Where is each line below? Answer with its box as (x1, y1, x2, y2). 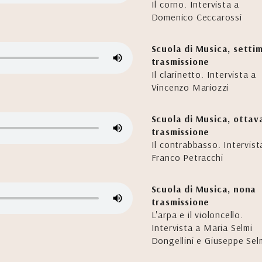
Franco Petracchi (151, 151, 223, 163)
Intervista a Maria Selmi (151, 222, 253, 233)
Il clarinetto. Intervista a (151, 68, 257, 80)
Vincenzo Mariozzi (151, 81, 229, 93)
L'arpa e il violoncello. (151, 209, 243, 220)
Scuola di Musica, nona (151, 183, 257, 195)
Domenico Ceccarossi (151, 11, 242, 23)
